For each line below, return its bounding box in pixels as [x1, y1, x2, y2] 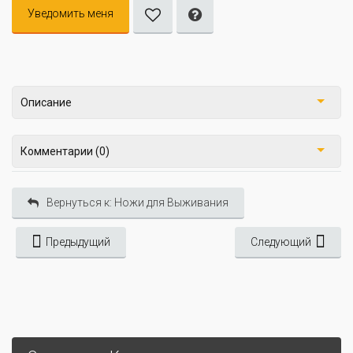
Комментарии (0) [20, 145, 110, 158]
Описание [20, 96, 72, 110]
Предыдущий [46, 236, 110, 249]
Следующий [251, 236, 311, 249]
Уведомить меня [28, 7, 113, 20]
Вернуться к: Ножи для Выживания [46, 196, 229, 210]
